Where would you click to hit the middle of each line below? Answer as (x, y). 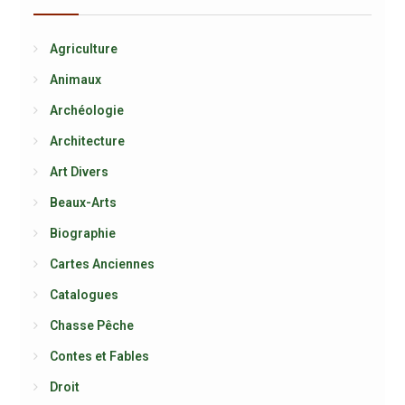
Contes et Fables (99, 356)
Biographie (82, 233)
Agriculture (83, 49)
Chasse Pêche (91, 325)
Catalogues (84, 295)
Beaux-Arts (83, 202)
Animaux (75, 80)
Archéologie (86, 110)
